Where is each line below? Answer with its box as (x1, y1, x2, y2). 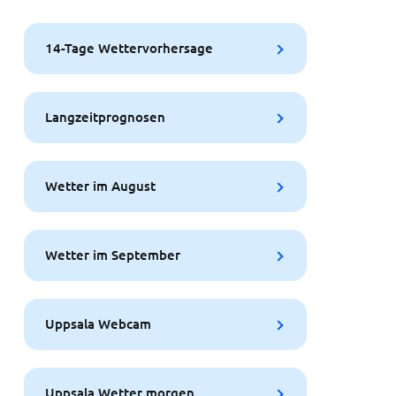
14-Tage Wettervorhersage (44, 39, 213, 57)
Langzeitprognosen (44, 108, 165, 126)
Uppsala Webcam (44, 315, 151, 333)
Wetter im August (44, 177, 156, 195)
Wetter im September (44, 246, 180, 264)
